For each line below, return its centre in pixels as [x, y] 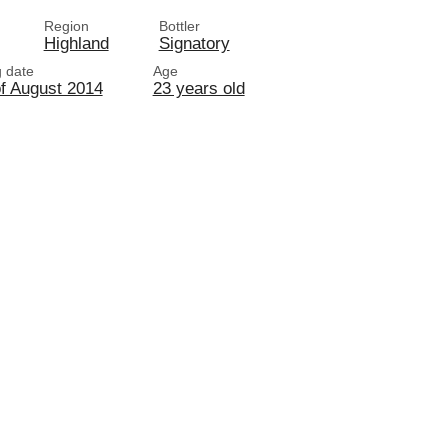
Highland [76, 43]
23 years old [198, 88]
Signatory [194, 43]
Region [66, 26]
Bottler [179, 26]
